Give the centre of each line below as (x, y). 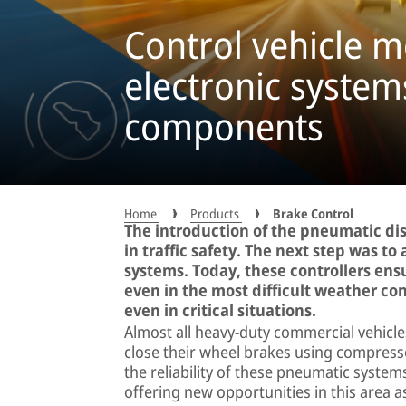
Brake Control (313, 213)
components (224, 126)
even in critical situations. (220, 309)
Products (216, 213)
